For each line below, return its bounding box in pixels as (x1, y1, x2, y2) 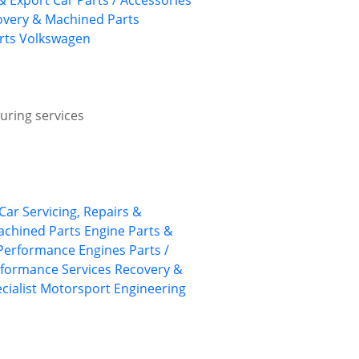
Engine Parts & (84, 222, 173, 240)
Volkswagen (19, 30, 91, 48)
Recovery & (115, 260, 183, 279)
